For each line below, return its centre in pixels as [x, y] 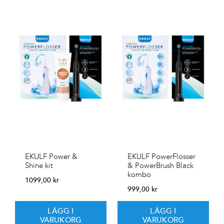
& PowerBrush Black [160, 165]
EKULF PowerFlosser [161, 156]
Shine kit [39, 165]
